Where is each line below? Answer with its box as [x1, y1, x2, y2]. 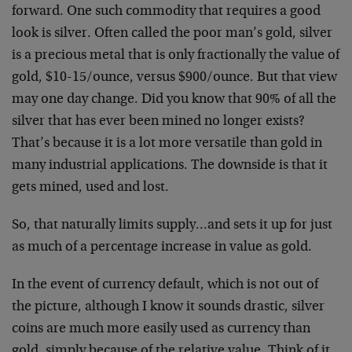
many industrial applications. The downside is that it [12, 159, 328, 173]
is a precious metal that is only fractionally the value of [12, 49, 339, 63]
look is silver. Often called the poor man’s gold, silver [12, 27, 332, 41]
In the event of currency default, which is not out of [12, 278, 318, 292]
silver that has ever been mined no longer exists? [12, 115, 305, 129]
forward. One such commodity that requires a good [12, 5, 321, 19]
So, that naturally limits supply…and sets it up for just [12, 218, 332, 233]
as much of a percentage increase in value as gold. [12, 240, 312, 255]
